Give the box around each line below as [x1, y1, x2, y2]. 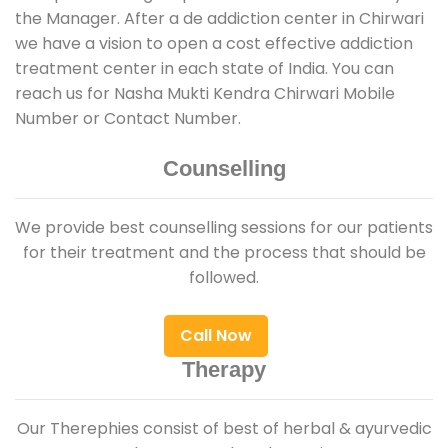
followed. [189, 265, 259, 289]
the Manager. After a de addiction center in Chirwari [15, 6, 424, 30]
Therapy [182, 356, 266, 382]
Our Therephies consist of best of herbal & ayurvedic [16, 416, 432, 440]
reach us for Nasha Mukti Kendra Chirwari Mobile [15, 81, 395, 105]
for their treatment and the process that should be [22, 240, 426, 264]
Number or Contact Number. [15, 106, 241, 130]
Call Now [180, 323, 252, 347]
